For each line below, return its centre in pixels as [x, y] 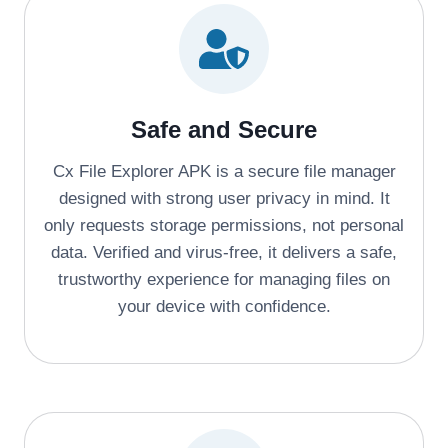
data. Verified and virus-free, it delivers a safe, [224, 252]
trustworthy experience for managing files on [224, 279]
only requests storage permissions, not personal [224, 225]
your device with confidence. [224, 306]
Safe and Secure [224, 129]
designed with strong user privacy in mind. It [224, 198]
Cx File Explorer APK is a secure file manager [224, 171]
